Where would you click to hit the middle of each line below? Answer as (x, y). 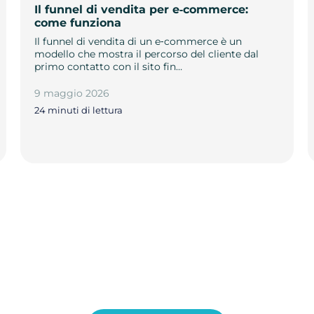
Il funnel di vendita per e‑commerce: (141, 9)
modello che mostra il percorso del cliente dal (146, 54)
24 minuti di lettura (78, 110)
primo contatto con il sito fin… (108, 66)
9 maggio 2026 (71, 93)
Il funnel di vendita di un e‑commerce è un (138, 41)
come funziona (77, 22)
